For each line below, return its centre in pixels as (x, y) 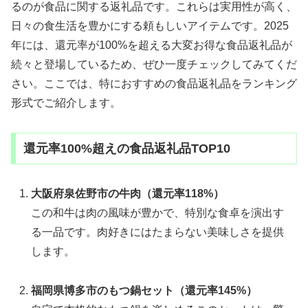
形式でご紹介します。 (66, 103)
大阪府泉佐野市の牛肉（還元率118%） (128, 193)
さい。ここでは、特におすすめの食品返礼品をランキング (154, 84)
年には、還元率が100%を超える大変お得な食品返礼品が (152, 45)
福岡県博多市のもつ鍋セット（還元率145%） (144, 290)
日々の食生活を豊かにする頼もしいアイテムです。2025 (150, 26)
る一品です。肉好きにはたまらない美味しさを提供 (158, 232)
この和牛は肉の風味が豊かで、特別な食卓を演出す (158, 212)
